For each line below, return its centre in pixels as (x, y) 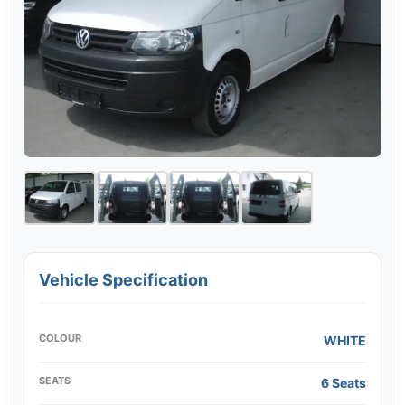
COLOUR (60, 339)
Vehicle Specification (123, 280)
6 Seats (344, 383)
